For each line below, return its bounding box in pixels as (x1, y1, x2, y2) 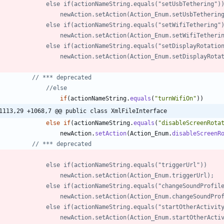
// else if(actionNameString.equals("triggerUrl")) (46, 161, 207, 168)
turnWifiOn (158, 94, 193, 102)
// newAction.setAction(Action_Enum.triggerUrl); (60, 171, 214, 179)
